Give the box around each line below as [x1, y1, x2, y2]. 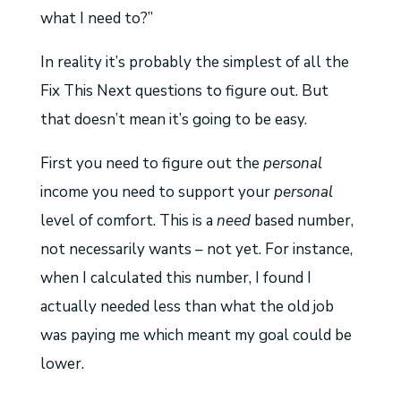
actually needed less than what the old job [39, 296, 334, 318]
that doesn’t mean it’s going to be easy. [39, 109, 307, 131]
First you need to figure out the [39, 153, 263, 175]
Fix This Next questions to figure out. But [39, 81, 328, 102]
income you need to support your [39, 182, 274, 203]
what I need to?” [39, 8, 153, 30]
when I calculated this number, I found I [39, 268, 311, 289]
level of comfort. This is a [39, 210, 217, 232]
